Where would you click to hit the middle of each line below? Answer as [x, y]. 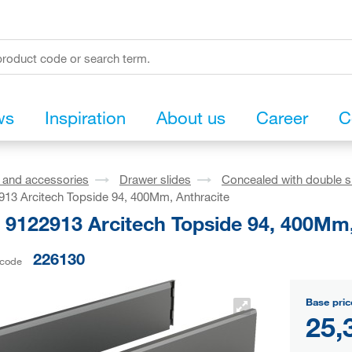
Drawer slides [155, 180]
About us [191, 118]
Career [282, 118]
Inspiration [85, 118]
